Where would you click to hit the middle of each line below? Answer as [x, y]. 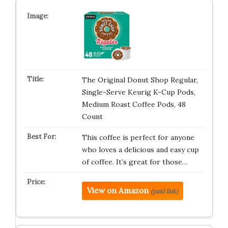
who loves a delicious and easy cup [140, 149]
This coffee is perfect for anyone [138, 137]
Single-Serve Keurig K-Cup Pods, [138, 92]
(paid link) [164, 191]
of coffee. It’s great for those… [135, 162]
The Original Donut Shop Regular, [140, 80]
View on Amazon [118, 190]
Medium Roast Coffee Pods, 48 [134, 104]
